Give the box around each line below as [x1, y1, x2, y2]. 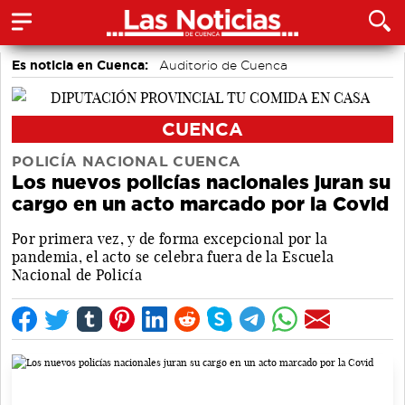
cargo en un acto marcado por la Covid [12, 193, 389, 214]
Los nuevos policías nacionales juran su [12, 171, 391, 193]
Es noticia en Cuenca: [12, 58, 148, 72]
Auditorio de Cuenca [159, 59, 287, 71]
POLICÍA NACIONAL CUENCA [12, 153, 241, 169]
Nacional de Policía [12, 265, 143, 284]
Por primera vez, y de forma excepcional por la [12, 229, 328, 248]
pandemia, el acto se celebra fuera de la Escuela [12, 247, 334, 266]
